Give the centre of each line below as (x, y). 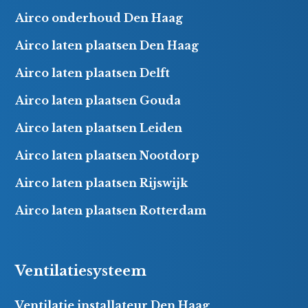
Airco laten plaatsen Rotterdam (111, 210)
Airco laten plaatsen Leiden (99, 128)
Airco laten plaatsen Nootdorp (108, 155)
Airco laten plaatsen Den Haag (107, 45)
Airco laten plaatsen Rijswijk (102, 183)
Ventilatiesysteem (81, 271)
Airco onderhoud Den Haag (99, 18)
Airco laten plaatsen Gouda (98, 100)
